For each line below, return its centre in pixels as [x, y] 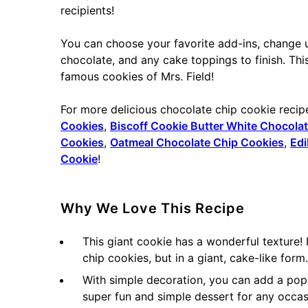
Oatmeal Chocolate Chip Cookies [197, 143]
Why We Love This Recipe [153, 209]
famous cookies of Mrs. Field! [137, 77]
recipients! [87, 11]
